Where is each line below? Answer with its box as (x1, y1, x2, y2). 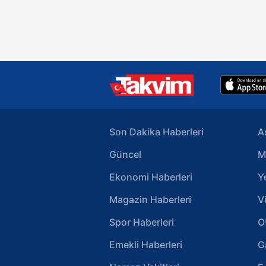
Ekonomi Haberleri (109, 171, 192, 183)
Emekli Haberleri (109, 239, 182, 251)
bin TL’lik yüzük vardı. (118, 4, 214, 17)
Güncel (109, 148, 141, 161)
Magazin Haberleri (109, 194, 191, 206)
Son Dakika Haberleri (109, 126, 204, 138)
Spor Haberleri (109, 216, 174, 229)
